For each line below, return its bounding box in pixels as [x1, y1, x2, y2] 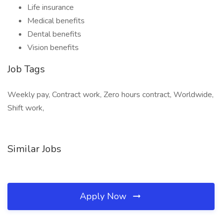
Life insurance [27, 2, 74, 13]
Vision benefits [27, 42, 79, 53]
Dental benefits [27, 29, 81, 40]
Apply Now [80, 190, 129, 202]
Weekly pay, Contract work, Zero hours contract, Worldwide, [7, 89, 214, 100]
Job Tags [7, 62, 45, 76]
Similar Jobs [7, 142, 61, 156]
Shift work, [7, 103, 44, 113]
